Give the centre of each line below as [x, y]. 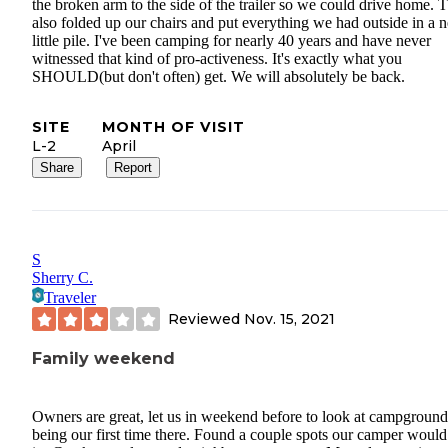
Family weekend [103, 359]
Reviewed [206, 318]
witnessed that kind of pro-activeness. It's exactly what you [217, 59]
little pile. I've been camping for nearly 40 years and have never [231, 41]
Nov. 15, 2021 [289, 318]
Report [133, 168]
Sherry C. [62, 278]
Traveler [70, 298]
